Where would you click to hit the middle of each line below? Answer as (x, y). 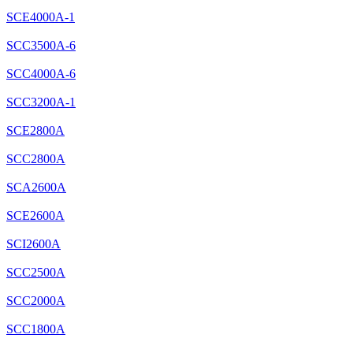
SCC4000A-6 (41, 73)
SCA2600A (36, 187)
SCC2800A (36, 158)
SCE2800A (35, 130)
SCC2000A (36, 300)
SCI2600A (33, 243)
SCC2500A (36, 272)
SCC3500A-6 (41, 45)
